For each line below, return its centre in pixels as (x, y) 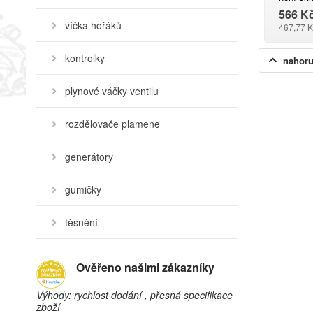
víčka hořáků (93, 25)
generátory (89, 156)
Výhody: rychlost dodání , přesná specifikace (134, 295)
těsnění (81, 222)
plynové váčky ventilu (112, 91)
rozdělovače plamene (112, 124)
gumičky (83, 189)
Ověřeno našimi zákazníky (145, 267)
